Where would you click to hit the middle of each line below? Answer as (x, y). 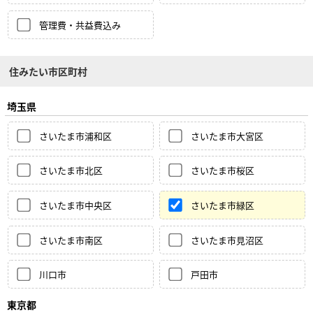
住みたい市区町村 (49, 72)
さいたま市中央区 (75, 205)
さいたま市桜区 (223, 170)
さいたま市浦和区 (75, 136)
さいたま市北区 (71, 170)
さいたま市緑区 (223, 205)
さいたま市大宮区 (227, 136)
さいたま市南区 (71, 240)
